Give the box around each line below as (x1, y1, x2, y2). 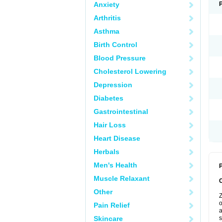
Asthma (94, 27, 119, 35)
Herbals (94, 148, 119, 156)
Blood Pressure (94, 54, 146, 62)
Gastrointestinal (94, 108, 148, 115)
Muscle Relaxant (94, 174, 150, 182)
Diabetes (94, 94, 123, 102)
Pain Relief (94, 201, 130, 209)
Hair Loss (94, 121, 126, 129)
